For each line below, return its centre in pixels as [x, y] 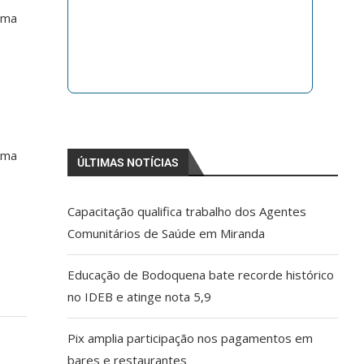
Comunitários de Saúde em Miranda [167, 233]
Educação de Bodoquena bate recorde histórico [201, 274]
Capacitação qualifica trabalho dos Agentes [187, 211]
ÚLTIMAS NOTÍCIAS [128, 162]
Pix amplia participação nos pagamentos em [191, 338]
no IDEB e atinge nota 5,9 [140, 296]
